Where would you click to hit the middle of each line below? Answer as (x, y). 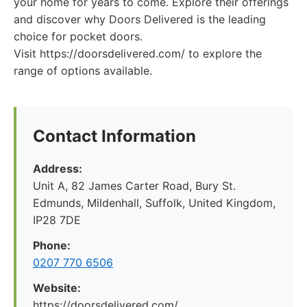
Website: (57, 288)
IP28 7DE (57, 220)
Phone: (52, 245)
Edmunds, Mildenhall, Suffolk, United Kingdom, (154, 203)
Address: (58, 169)
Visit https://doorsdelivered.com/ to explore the (138, 53)
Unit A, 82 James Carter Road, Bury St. (134, 186)
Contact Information (114, 136)
